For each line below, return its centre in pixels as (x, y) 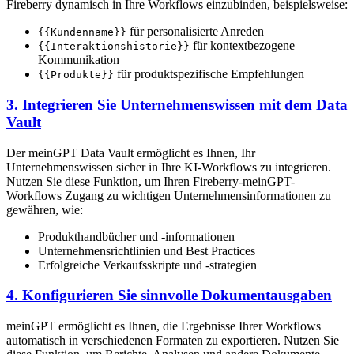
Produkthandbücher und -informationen (136, 236)
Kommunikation (79, 60)
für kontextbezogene (242, 46)
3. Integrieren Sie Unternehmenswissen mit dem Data (177, 104)
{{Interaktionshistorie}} (114, 47)
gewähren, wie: (45, 209)
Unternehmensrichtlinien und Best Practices (147, 250)
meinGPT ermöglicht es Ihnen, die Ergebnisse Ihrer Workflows (164, 326)
